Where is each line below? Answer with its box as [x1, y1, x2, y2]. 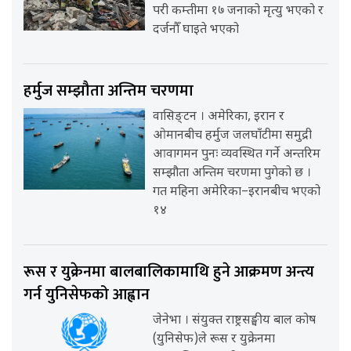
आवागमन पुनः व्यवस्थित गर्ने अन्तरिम [153, 147, 321, 164]
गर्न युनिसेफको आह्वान [24, 281, 150, 309]
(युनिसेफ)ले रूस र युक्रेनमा [153, 331, 276, 349]
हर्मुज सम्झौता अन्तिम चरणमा [24, 78, 194, 105]
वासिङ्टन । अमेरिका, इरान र [153, 109, 285, 126]
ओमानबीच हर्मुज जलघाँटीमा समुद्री [153, 128, 313, 145]
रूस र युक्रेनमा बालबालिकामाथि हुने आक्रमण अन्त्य [24, 259, 314, 286]
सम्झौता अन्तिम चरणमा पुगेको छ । [153, 165, 312, 183]
